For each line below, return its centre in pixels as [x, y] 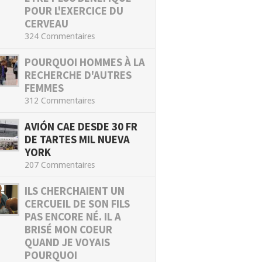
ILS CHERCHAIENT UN [75, 191]
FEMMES [44, 88]
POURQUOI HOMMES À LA [85, 62]
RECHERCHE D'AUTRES [78, 75]
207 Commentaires [60, 165]
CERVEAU [46, 24]
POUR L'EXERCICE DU [74, 11]
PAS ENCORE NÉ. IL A [73, 217]
